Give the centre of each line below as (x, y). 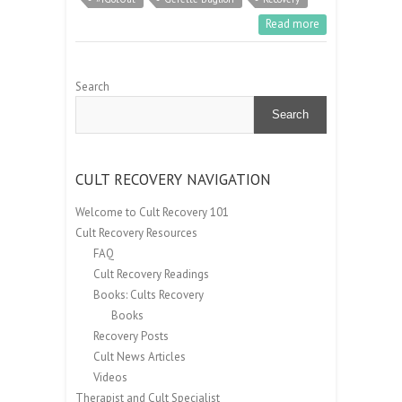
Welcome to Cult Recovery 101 (152, 212)
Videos (110, 377)
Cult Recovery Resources (136, 232)
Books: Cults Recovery (149, 294)
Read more (293, 23)
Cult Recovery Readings (151, 274)
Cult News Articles (140, 356)
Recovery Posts (131, 336)
